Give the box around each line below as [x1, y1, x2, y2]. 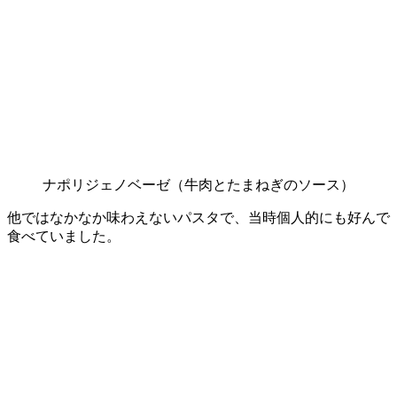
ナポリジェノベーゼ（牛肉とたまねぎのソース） [43, 176, 354, 192]
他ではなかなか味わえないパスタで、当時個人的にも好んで [7, 209, 390, 225]
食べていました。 [7, 228, 121, 244]
